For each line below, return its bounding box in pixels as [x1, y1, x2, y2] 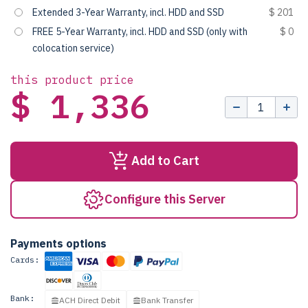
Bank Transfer [141, 295, 193, 305]
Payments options [10, 236, 107, 250]
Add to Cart [131, 153, 199, 168]
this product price [10, 73, 134, 87]
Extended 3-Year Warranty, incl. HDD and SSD [32, 6, 224, 19]
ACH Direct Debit [59, 295, 120, 305]
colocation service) [32, 42, 114, 54]
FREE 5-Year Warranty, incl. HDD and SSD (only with [32, 25, 247, 38]
